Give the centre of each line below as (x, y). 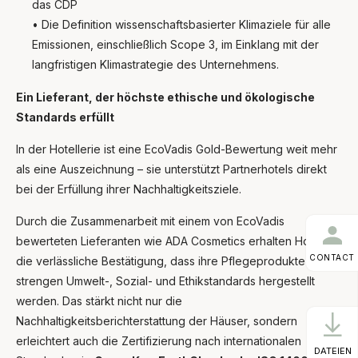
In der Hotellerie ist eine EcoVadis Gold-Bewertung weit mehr (177, 149)
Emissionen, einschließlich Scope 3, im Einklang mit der (175, 44)
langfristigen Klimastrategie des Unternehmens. (155, 64)
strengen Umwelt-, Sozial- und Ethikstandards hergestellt (165, 280)
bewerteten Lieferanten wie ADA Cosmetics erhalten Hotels (172, 241)
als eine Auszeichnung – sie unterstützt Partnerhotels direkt (171, 169)
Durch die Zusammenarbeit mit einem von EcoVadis (150, 221)
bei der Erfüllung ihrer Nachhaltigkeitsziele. (129, 189)
